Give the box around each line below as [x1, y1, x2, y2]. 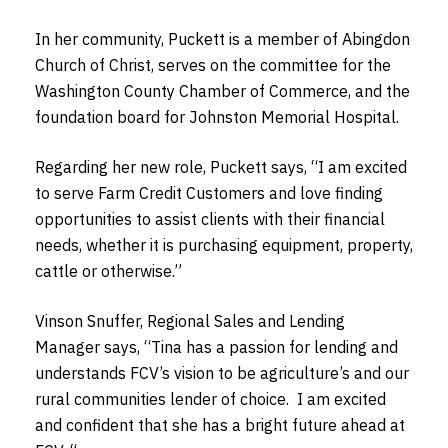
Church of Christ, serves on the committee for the [35, 54, 391, 75]
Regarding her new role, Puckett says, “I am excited [35, 156, 407, 177]
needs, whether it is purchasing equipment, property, [35, 234, 413, 255]
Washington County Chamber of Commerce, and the [35, 80, 410, 101]
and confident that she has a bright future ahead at [35, 414, 405, 435]
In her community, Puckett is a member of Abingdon [35, 28, 410, 49]
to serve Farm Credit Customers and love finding [35, 182, 383, 203]
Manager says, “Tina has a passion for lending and [35, 336, 398, 357]
